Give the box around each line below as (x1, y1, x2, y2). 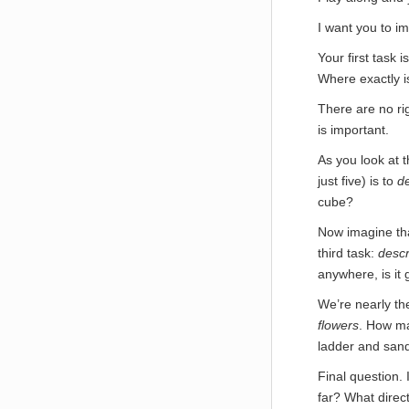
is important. (318, 122, 389, 137)
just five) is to (318, 173, 397, 188)
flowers (318, 318, 359, 332)
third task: (318, 246, 378, 260)
